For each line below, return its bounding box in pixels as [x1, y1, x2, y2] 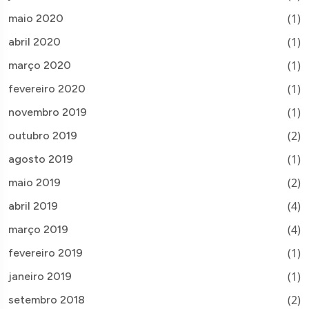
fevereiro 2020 [8, 82, 86, 96]
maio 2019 [8, 176, 61, 190]
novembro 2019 [8, 106, 87, 119]
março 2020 [8, 59, 71, 72]
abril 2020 [8, 35, 61, 49]
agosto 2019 [8, 152, 73, 166]
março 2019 [8, 223, 68, 237]
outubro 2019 [8, 129, 77, 143]
